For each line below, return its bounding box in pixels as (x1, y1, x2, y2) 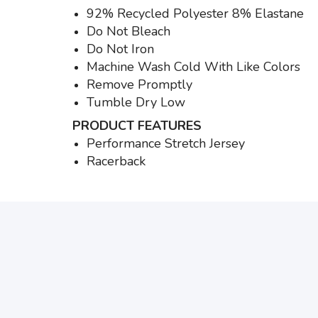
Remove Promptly (87, 75, 192, 93)
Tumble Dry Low (87, 93, 185, 111)
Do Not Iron (87, 40, 154, 57)
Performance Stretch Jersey (87, 134, 245, 152)
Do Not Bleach (87, 22, 170, 40)
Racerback (87, 152, 146, 170)
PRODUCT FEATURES (72, 116, 202, 134)
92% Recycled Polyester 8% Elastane (87, 4, 304, 22)
